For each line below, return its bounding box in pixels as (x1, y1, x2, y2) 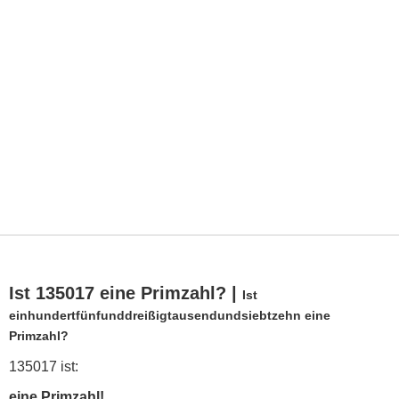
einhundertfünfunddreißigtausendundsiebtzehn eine (9, 308, 330, 323)
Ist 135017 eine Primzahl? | (9, 283, 242, 304)
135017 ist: (9, 359, 78, 375)
